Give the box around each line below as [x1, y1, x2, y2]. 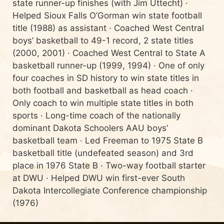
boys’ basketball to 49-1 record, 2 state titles [12, 35, 193, 45]
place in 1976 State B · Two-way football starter [12, 160, 205, 170]
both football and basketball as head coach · [12, 85, 193, 95]
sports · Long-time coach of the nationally [12, 110, 180, 120]
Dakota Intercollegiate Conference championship [12, 185, 207, 195]
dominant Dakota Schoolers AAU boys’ [12, 122, 168, 133]
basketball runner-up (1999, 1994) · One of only [12, 60, 204, 70]
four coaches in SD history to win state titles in [12, 72, 199, 83]
